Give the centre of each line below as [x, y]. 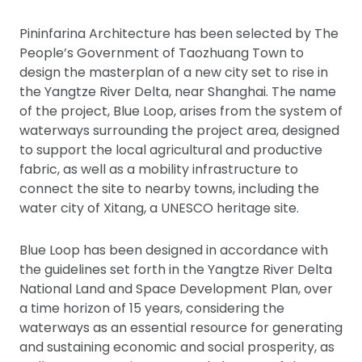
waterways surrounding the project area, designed [179, 130]
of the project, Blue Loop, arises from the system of [181, 111]
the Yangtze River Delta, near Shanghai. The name [178, 92]
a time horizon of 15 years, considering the [152, 308]
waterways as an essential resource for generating [181, 328]
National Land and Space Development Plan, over [176, 289]
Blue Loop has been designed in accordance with [174, 250]
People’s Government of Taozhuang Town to [162, 53]
